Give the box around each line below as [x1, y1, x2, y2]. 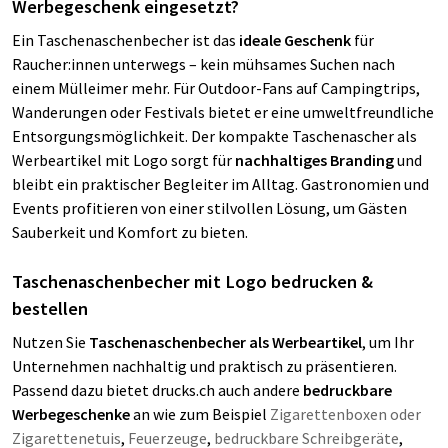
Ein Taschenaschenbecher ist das [12, 30, 236, 50]
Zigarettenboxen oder [270, 404, 421, 424]
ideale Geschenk [236, 30, 351, 50]
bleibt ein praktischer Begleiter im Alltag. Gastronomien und [12, 174, 429, 194]
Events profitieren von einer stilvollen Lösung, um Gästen [12, 198, 407, 218]
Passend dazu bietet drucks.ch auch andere [12, 380, 303, 400]
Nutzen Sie [12, 332, 89, 352]
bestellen [12, 297, 88, 320]
